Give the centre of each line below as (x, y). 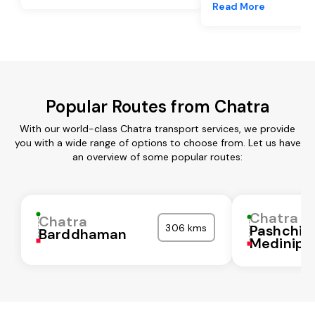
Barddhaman (83, 234)
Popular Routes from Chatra (157, 106)
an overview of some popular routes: (157, 156)
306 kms (186, 227)
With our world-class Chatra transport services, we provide (157, 128)
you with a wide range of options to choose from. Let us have (157, 142)
